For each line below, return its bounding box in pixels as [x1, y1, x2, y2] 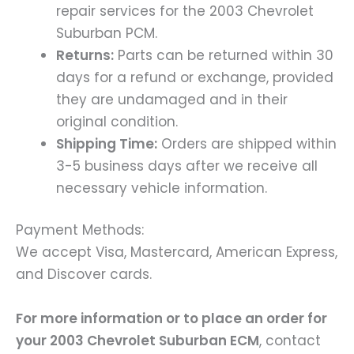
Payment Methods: [16, 220, 144, 240]
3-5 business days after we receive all [56, 156, 318, 175]
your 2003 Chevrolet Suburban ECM [16, 330, 259, 350]
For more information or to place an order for [16, 308, 327, 328]
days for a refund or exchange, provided [56, 67, 333, 87]
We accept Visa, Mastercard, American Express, [16, 243, 337, 262]
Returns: [56, 45, 114, 65]
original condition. [56, 111, 178, 131]
